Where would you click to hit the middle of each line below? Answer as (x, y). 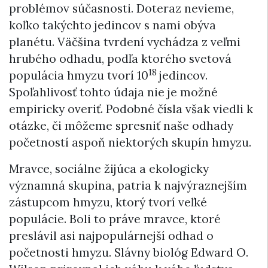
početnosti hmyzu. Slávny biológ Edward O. (129, 252)
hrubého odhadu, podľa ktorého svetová (120, 58)
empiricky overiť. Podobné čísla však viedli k (131, 109)
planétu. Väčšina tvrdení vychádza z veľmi (125, 42)
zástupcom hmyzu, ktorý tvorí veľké (108, 202)
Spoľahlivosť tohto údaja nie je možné (113, 92)
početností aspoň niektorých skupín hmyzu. (130, 142)
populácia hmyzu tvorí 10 (79, 75)
